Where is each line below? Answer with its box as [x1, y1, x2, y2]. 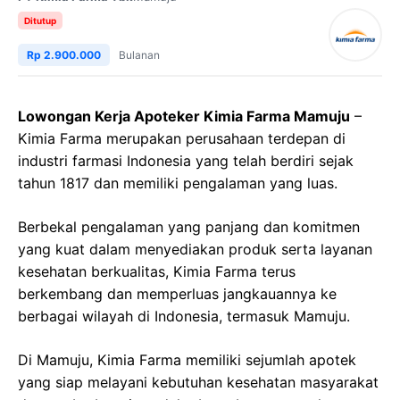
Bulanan [119, 48, 160, 62]
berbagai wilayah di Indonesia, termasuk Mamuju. [18, 307, 350, 325]
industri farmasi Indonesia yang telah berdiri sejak [18, 152, 354, 170]
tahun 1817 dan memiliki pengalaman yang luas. [18, 174, 337, 192]
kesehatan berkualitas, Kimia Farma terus [18, 262, 296, 280]
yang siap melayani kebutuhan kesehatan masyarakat [18, 373, 379, 391]
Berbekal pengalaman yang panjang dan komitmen [18, 218, 360, 236]
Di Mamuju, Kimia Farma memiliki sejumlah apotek [18, 351, 356, 369]
